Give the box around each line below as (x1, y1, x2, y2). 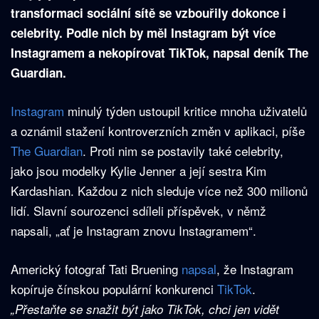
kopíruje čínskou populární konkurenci (11, 280, 217, 298)
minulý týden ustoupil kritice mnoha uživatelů (64, 102, 307, 120)
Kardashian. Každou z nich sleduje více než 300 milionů (11, 182, 308, 200)
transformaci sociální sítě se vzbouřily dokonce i (11, 4, 286, 22)
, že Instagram (216, 260, 293, 278)
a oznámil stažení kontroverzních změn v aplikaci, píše (11, 122, 305, 140)
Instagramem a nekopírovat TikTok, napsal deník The (11, 44, 308, 62)
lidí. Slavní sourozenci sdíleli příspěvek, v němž (11, 202, 266, 220)
